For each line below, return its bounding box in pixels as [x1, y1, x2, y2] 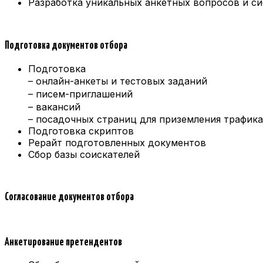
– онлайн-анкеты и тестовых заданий [28, 75, 213, 87]
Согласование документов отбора [5, 192, 134, 203]
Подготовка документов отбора [5, 40, 127, 51]
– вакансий [28, 100, 86, 113]
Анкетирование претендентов [5, 237, 122, 248]
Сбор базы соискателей [28, 148, 140, 160]
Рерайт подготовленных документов [28, 136, 206, 149]
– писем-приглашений [28, 87, 139, 100]
